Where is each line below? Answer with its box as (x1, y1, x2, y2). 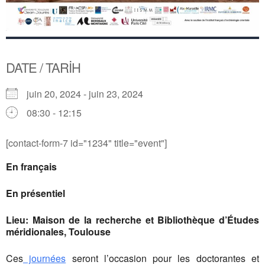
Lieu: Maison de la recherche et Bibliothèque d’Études (6, 213, 259, 227)
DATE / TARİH (6, 58, 80, 77)
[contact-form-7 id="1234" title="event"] (6, 136, 167, 150)
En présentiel (6, 186, 65, 201)
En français (6, 160, 57, 174)
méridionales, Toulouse (6, 225, 111, 239)
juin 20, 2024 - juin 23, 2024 (27, 87, 153, 101)
